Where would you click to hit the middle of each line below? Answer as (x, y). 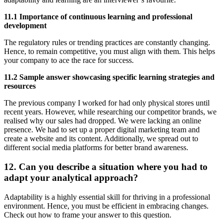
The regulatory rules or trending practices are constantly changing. (107, 43)
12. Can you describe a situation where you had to (106, 167)
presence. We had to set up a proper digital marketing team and (102, 130)
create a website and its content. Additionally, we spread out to (101, 139)
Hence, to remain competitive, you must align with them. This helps (110, 52)
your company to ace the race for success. (70, 60)
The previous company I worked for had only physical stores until (107, 103)
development (25, 26)
